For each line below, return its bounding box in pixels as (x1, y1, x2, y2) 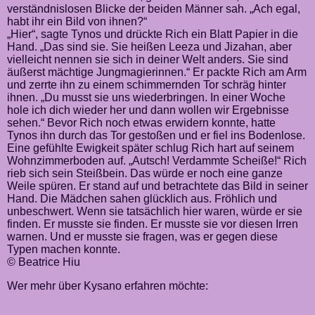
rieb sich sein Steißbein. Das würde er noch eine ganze (7, 167, 283, 179)
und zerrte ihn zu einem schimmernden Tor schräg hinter (7, 79, 286, 91)
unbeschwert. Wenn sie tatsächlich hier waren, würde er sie (7, 205, 302, 217)
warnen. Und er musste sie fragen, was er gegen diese (7, 231, 278, 243)
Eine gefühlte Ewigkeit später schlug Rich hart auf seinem (7, 142, 294, 154)
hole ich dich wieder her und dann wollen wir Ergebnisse (7, 104, 289, 116)
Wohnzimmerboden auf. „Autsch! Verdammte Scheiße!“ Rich (7, 155, 307, 167)
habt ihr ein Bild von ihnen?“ (7, 15, 147, 27)
